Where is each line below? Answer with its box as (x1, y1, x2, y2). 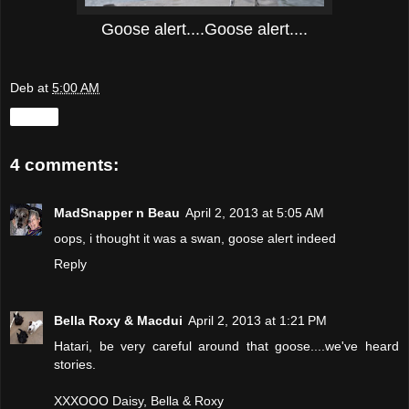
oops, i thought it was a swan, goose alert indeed (54, 230, 336, 246)
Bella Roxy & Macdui (54, 312, 183, 328)
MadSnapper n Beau (54, 204, 180, 220)
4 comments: (10, 155, 119, 175)
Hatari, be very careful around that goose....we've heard (54, 338, 399, 353)
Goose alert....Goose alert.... (101, 19, 308, 38)
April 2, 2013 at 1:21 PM (188, 312, 327, 328)
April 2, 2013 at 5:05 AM (185, 204, 324, 220)
